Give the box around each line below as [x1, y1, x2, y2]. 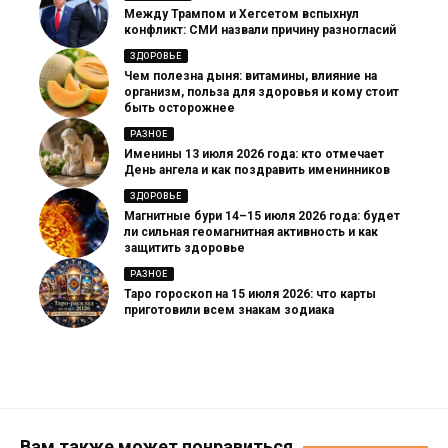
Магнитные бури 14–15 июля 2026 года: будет [124, 209, 400, 224]
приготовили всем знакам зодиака [124, 303, 334, 318]
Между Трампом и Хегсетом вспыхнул [124, 7, 359, 22]
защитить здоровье [124, 241, 245, 256]
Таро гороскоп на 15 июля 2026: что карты [124, 287, 376, 302]
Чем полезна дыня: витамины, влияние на [124, 69, 377, 84]
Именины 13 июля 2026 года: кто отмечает [124, 147, 384, 162]
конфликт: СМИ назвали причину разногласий [124, 23, 396, 38]
